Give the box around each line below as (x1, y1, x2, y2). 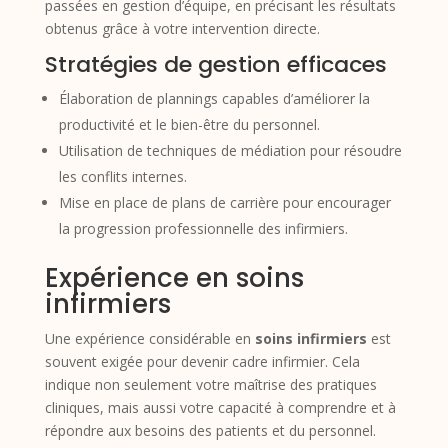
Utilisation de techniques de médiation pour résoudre (58, 140, 402, 160)
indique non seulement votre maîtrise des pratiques (44, 374, 377, 394)
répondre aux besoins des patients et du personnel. (44, 420, 376, 440)
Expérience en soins (44, 259, 304, 296)
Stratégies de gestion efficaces (44, 48, 387, 80)
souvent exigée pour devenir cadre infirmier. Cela (44, 351, 360, 371)
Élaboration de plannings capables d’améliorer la (58, 88, 370, 108)
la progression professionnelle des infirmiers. (58, 218, 348, 238)
